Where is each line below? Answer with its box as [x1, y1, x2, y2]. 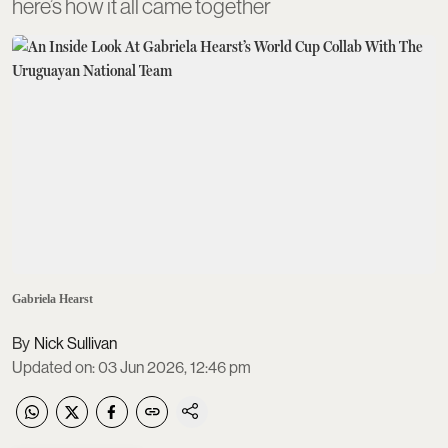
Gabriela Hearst [12, 291, 93, 306]
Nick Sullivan [34, 333, 117, 353]
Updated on [12, 357, 92, 377]
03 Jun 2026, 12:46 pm [98, 357, 251, 377]
